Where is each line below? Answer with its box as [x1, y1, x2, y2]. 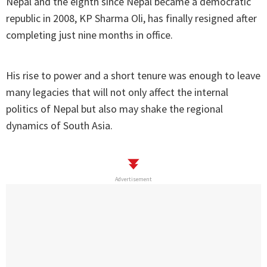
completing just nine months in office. [6, 28, 173, 42]
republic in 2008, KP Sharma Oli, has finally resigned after [6, 11, 257, 26]
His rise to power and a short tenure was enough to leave [6, 69, 260, 83]
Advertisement [115, 175, 152, 184]
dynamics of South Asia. [6, 119, 113, 133]
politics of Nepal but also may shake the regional [6, 102, 223, 116]
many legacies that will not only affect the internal [6, 85, 228, 100]
